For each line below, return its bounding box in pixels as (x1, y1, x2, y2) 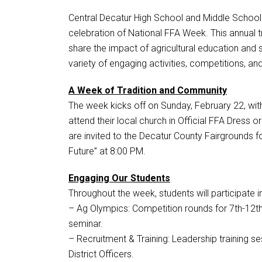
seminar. (68, 218, 103, 229)
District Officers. (68, 248, 134, 260)
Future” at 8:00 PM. (68, 145, 146, 157)
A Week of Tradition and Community (68, 84, 227, 96)
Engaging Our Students (68, 172, 170, 184)
